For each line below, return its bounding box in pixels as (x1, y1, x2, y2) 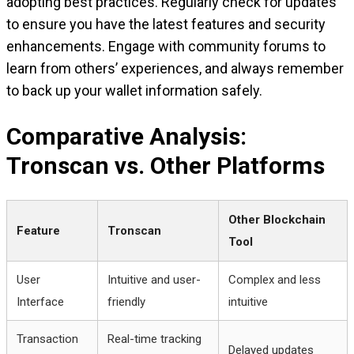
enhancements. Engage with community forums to (6, 38, 326, 55)
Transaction (17, 332, 78, 347)
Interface (17, 295, 64, 310)
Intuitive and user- (107, 273, 201, 288)
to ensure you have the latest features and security (6, 16, 326, 33)
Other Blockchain (228, 213, 326, 228)
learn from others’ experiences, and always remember (6, 60, 344, 77)
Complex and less (228, 273, 321, 288)
